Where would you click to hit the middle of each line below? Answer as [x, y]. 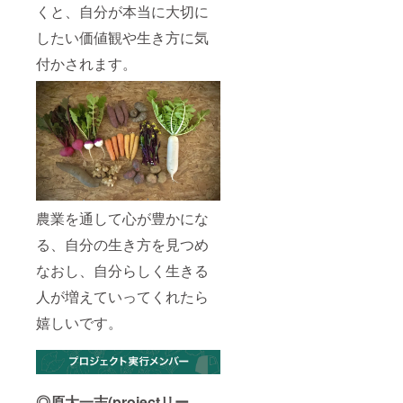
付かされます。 [86, 63]
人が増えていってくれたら [122, 297]
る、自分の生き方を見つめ [122, 245]
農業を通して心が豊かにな [122, 219]
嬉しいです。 [79, 323]
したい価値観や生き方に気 [122, 37]
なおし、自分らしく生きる [122, 271]
